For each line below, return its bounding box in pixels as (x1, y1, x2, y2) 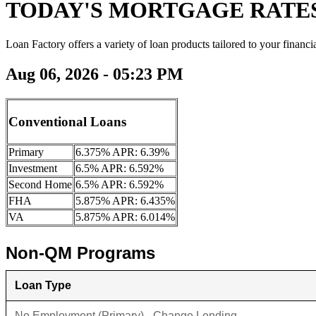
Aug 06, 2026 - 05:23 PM (6, 64, 183, 83)
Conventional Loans (8, 114, 126, 129)
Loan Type (15, 279, 71, 291)
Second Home (8, 178, 72, 190)
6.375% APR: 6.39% (75, 145, 169, 158)
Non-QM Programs (6, 243, 155, 262)
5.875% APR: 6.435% (75, 194, 175, 207)
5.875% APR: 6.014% (75, 210, 175, 223)
